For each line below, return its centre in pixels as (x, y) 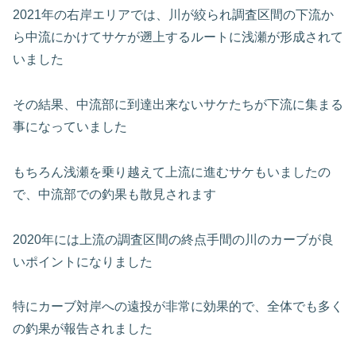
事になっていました (70, 126)
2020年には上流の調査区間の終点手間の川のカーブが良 (173, 239)
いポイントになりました (83, 261)
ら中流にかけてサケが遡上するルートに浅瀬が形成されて (178, 37)
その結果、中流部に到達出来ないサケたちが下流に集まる (178, 104)
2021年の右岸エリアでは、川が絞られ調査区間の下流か (173, 15)
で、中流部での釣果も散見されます (114, 194)
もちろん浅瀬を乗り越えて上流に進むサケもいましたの (172, 172)
